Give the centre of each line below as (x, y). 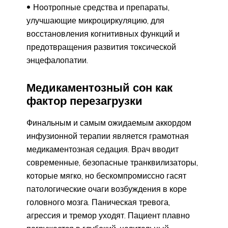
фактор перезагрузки (84, 101)
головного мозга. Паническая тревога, (98, 202)
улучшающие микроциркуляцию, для (95, 20)
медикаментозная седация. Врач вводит (103, 149)
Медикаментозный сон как (99, 88)
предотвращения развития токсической (101, 47)
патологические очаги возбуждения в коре (107, 189)
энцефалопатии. (57, 60)
